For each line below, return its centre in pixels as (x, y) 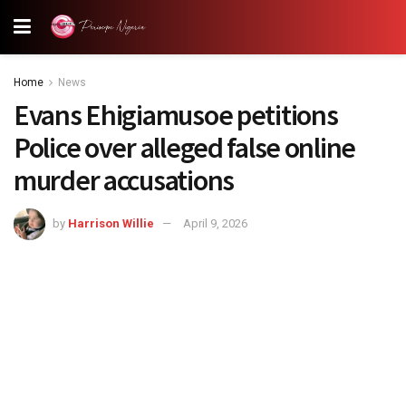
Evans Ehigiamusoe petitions (176, 115)
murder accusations (124, 180)
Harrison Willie (111, 223)
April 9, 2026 (215, 223)
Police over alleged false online (185, 148)
